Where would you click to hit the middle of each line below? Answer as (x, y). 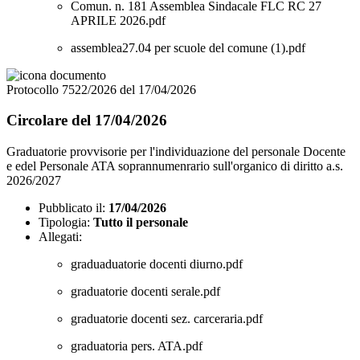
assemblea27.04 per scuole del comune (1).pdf (188, 47)
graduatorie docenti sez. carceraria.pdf (167, 318)
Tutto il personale (141, 222)
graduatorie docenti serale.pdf (145, 291)
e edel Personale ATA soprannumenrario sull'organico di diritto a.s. (175, 166)
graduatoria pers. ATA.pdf (137, 346)
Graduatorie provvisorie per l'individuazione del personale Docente (176, 151)
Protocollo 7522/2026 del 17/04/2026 (101, 89)
